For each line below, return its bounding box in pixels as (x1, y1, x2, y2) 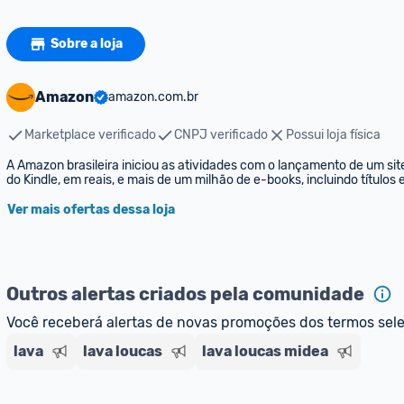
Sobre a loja (50, 36, 123, 51)
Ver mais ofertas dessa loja (7, 202, 175, 217)
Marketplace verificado (24, 127, 156, 142)
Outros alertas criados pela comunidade (6, 283, 364, 305)
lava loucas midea (202, 343, 328, 360)
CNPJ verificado (174, 127, 268, 142)
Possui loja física (286, 127, 381, 142)
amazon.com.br (108, 89, 198, 105)
